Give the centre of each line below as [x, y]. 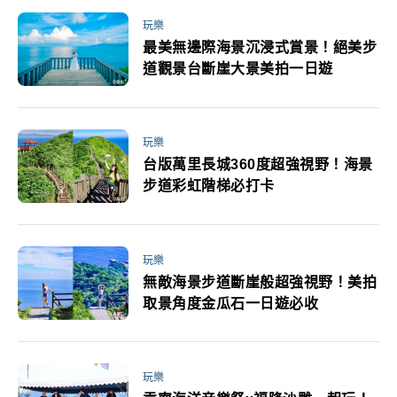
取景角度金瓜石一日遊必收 [230, 303]
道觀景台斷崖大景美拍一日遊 [238, 69]
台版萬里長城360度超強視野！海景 [258, 165]
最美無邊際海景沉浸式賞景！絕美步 [260, 48]
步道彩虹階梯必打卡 [209, 186]
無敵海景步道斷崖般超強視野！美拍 [260, 282]
